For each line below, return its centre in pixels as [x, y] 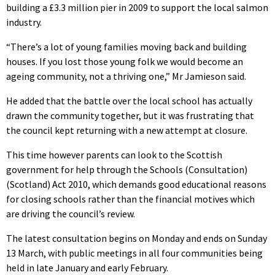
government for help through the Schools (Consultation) [127, 169]
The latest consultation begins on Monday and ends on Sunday [137, 238]
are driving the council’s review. [71, 213]
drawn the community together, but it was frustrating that [130, 115]
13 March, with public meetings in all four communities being [134, 253]
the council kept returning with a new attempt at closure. [127, 130]
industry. [24, 22]
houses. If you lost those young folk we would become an [125, 61]
